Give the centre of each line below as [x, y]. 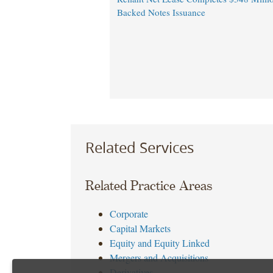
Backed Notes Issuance [161, 12]
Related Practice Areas [148, 186]
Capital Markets [140, 229]
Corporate [129, 214]
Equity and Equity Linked [159, 243]
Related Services [139, 147]
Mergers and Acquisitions [159, 258]
